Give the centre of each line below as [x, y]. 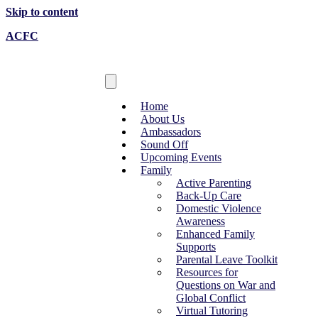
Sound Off [164, 144]
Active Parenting [214, 183]
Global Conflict [211, 298]
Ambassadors [171, 132]
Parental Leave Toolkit [227, 259]
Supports [196, 247]
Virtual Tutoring [212, 311]
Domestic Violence [219, 208]
